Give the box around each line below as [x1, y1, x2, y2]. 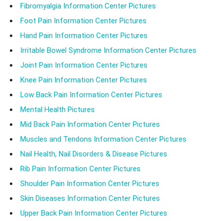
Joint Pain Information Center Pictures [20, 60, 147, 70]
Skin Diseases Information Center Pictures [20, 193, 160, 203]
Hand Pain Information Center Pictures [20, 31, 147, 40]
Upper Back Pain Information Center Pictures [20, 208, 167, 218]
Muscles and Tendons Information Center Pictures [20, 134, 186, 144]
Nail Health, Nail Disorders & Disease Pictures [20, 149, 167, 158]
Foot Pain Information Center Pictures [20, 16, 147, 25]
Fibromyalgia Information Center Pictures [20, 1, 156, 10]
